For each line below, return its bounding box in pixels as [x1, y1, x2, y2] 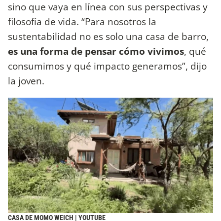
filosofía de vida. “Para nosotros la [8, 14, 156, 28]
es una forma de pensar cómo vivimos [8, 44, 184, 58]
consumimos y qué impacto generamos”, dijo [8, 59, 207, 73]
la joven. [8, 74, 47, 87]
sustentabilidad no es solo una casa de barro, [8, 29, 209, 43]
